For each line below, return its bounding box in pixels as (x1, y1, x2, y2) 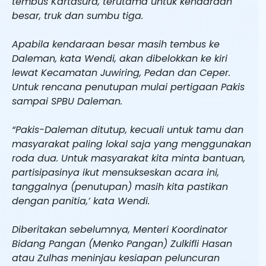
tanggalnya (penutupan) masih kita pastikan (12, 179, 228, 194)
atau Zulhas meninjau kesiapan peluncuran (12, 251, 220, 265)
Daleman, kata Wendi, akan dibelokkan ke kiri (12, 51, 227, 65)
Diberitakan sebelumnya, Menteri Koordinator (12, 222, 227, 236)
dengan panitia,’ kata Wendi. (12, 194, 150, 208)
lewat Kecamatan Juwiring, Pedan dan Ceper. (12, 65, 230, 80)
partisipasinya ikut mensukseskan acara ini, (12, 165, 219, 179)
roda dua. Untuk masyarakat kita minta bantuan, (12, 151, 245, 165)
